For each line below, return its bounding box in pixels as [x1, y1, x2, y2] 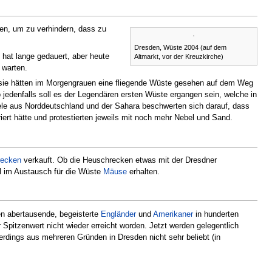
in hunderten [193, 209, 239, 219]
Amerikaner [153, 209, 193, 219]
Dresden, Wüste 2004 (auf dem [134, 43, 226, 51]
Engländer [101, 209, 136, 219]
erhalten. [127, 167, 160, 177]
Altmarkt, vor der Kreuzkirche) [134, 52, 223, 60]
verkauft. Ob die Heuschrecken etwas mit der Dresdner [21, 155, 217, 165]
